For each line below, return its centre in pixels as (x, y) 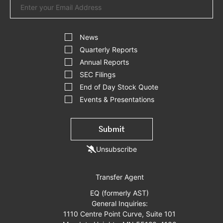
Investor (77, 26)
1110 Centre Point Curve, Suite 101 (119, 214)
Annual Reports (104, 62)
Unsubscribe (116, 149)
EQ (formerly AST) (119, 193)
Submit (111, 129)
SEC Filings (98, 74)
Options (77, 40)
